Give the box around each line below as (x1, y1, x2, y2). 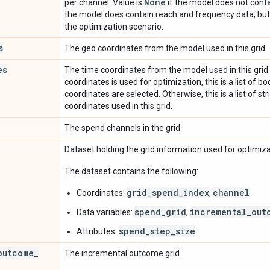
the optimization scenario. (64, 21, 163, 31)
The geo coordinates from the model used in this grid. (64, 43, 267, 53)
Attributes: (77, 226, 119, 236)
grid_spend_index (127, 186, 209, 198)
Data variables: (77, 207, 134, 217)
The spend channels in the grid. (64, 122, 182, 133)
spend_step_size (119, 225, 195, 237)
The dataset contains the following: (64, 166, 198, 176)
